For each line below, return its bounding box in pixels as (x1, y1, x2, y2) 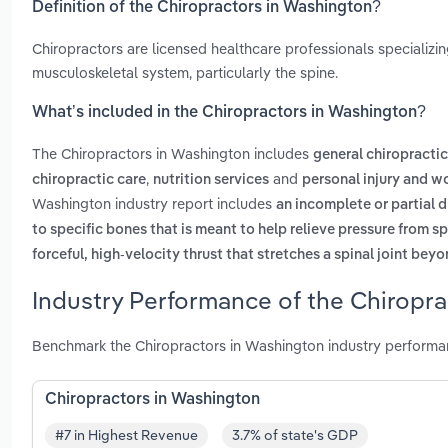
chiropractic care (32, 173, 146, 188)
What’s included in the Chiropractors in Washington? (32, 105, 426, 122)
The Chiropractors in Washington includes (32, 144, 313, 164)
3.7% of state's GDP (232, 426, 358, 445)
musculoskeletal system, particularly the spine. (32, 62, 338, 82)
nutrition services (153, 173, 269, 188)
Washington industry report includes (32, 194, 276, 214)
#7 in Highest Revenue (55, 426, 198, 445)
